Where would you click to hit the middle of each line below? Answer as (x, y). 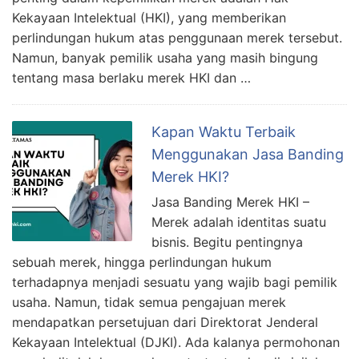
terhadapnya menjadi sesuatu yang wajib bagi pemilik (175, 282)
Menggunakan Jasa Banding (248, 155)
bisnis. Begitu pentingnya (227, 242)
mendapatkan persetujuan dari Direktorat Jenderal (165, 323)
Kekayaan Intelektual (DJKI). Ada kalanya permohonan (176, 343)
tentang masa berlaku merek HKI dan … (131, 78)
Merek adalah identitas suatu (239, 222)
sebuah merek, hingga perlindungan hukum (142, 262)
